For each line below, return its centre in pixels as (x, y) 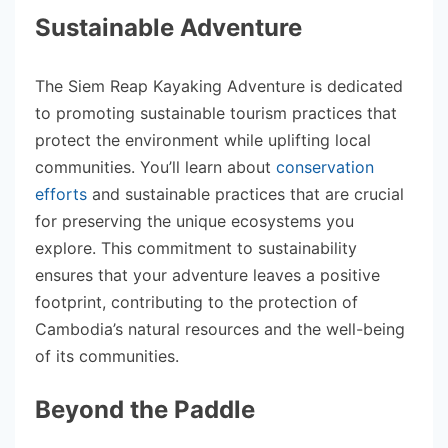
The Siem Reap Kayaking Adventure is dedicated (219, 85)
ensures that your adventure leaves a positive (207, 274)
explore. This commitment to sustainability (196, 247)
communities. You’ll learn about (155, 166)
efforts (61, 193)
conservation (325, 166)
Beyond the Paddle (145, 409)
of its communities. (107, 355)
